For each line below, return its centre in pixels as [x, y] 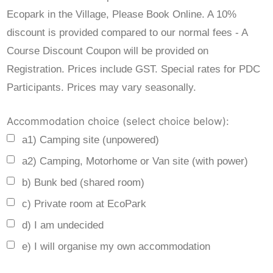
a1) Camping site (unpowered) [91, 140]
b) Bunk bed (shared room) [83, 183]
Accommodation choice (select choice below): [118, 122]
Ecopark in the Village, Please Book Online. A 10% [122, 15]
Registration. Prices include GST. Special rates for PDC [134, 69]
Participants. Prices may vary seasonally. [102, 88]
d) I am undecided [63, 225]
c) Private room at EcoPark [84, 204]
